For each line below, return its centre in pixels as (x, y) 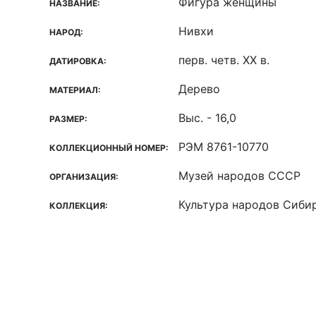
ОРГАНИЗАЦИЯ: (84, 177)
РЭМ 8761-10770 (224, 147)
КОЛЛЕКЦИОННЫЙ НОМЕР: (109, 148)
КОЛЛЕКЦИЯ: (79, 206)
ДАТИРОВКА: (78, 61)
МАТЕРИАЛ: (75, 90)
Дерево (199, 89)
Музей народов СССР (239, 176)
